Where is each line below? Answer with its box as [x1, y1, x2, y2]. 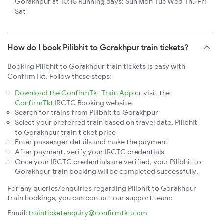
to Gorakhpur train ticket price [15, 127, 116, 137]
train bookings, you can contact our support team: [7, 193, 173, 202]
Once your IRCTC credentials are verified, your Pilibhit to [15, 157, 201, 166]
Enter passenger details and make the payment [15, 137, 168, 146]
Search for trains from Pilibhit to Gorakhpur [15, 108, 158, 117]
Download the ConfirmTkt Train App [15, 88, 133, 97]
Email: [7, 208, 28, 217]
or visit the [133, 88, 170, 97]
